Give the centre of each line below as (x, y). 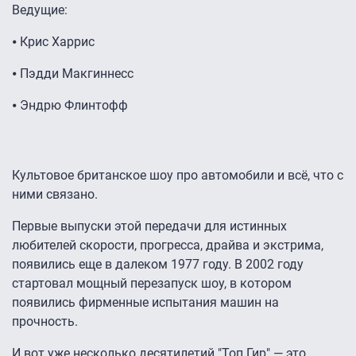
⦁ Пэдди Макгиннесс (73, 74)
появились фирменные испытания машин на (145, 303)
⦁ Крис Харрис (53, 42)
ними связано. (56, 195)
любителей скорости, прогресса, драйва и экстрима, (168, 246)
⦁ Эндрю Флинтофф (70, 106)
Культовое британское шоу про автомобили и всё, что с (178, 176)
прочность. (46, 322)
